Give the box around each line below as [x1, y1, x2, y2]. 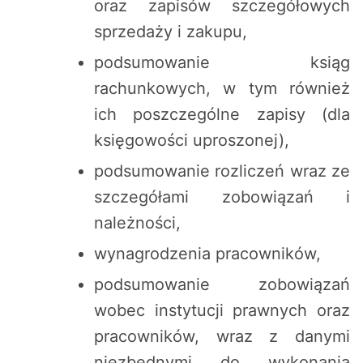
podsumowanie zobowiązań [94, 275, 350, 295]
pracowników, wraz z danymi [94, 327, 350, 347]
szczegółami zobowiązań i [94, 187, 350, 207]
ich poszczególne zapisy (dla [94, 105, 350, 125]
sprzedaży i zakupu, [94, 22, 247, 42]
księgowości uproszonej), [94, 130, 289, 151]
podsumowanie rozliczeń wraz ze [94, 161, 350, 181]
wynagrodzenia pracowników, [94, 244, 321, 264]
